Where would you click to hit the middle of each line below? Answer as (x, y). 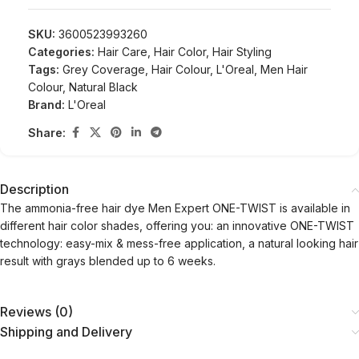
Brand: (48, 105)
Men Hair (284, 69)
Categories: (61, 52)
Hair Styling (242, 52)
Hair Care (123, 52)
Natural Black (103, 87)
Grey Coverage (104, 69)
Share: (47, 132)
